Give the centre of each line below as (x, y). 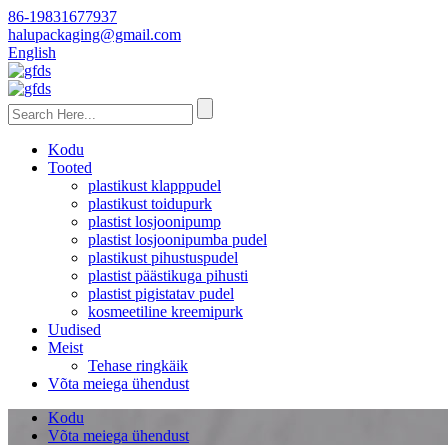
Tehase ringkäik (138, 365)
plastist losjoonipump (154, 221)
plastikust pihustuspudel (163, 257)
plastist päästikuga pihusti (168, 275)
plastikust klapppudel (154, 185)
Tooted (70, 167)
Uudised (74, 329)
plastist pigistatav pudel (161, 293)
